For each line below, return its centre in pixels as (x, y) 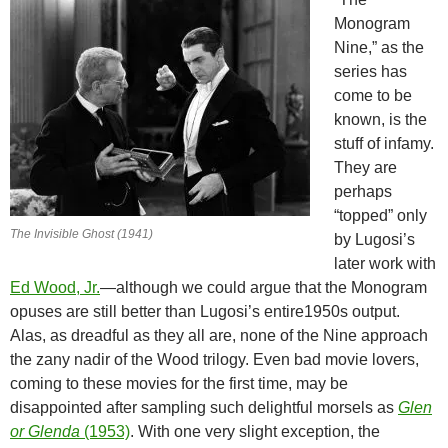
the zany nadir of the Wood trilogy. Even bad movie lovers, (214, 360)
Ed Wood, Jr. (55, 288)
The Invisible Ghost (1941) (81, 234)
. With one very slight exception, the (255, 432)
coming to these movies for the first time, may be (179, 384)
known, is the (380, 120)
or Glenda (45, 432)
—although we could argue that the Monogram (263, 288)
